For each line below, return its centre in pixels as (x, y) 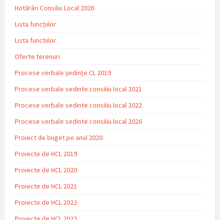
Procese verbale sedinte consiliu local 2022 (78, 105)
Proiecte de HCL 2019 (46, 153)
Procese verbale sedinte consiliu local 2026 (78, 121)
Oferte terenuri (37, 56)
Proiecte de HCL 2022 (46, 202)
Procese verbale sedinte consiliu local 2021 (78, 89)
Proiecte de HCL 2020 (46, 170)
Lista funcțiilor (35, 24)
